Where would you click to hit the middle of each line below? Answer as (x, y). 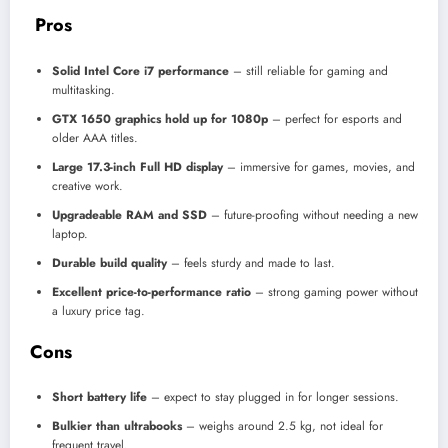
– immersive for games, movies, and (319, 166)
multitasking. (83, 89)
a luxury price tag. (98, 310)
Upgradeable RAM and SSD (129, 214)
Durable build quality (109, 262)
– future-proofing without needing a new (312, 214)
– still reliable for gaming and (308, 70)
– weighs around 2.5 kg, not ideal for (282, 426)
